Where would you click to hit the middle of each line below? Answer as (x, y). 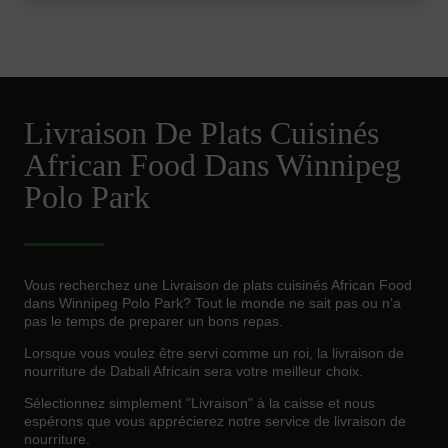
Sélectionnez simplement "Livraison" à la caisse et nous (199, 403)
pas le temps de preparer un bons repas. (153, 321)
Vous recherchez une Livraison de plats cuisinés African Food (218, 285)
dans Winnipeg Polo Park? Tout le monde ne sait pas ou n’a (212, 303)
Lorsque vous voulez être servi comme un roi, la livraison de (214, 353)
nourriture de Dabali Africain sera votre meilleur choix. (193, 371)
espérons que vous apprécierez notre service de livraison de (215, 421)
